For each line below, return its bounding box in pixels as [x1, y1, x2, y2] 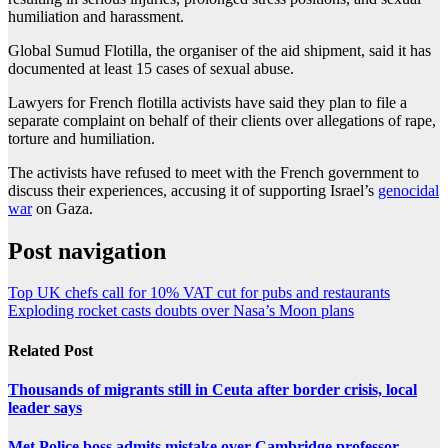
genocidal [378, 181, 439, 199]
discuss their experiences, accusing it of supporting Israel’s [8, 181, 378, 199]
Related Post [8, 341, 93, 359]
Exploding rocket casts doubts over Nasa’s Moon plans [8, 302, 354, 320]
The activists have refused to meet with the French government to [8, 163, 419, 181]
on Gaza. [32, 199, 93, 217]
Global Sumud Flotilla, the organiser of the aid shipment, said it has [8, 41, 431, 59]
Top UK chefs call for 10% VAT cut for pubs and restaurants [8, 284, 390, 302]
